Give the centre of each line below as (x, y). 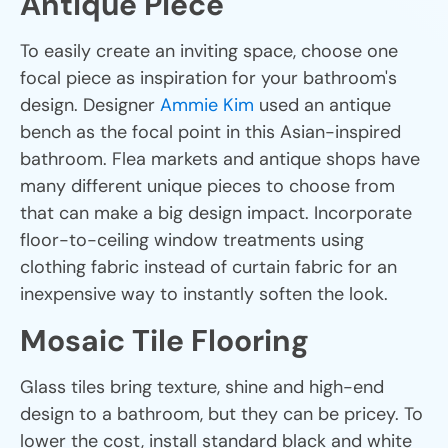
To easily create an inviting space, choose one (209, 50)
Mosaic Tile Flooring (164, 340)
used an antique (322, 104)
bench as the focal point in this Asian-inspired (210, 131)
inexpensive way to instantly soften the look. (204, 293)
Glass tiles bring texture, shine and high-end (202, 386)
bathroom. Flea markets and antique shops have (220, 158)
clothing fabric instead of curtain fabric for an (208, 266)
